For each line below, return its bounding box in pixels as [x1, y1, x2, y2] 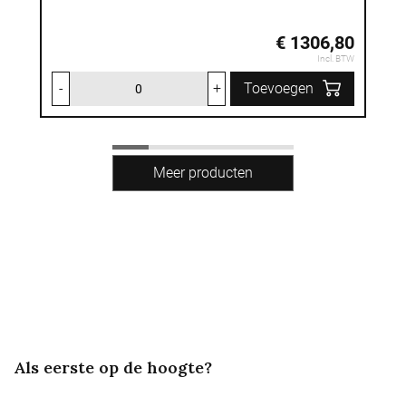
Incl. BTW [317, 53, 354, 63]
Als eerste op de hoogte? [14, 357, 212, 378]
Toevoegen [244, 80, 314, 97]
